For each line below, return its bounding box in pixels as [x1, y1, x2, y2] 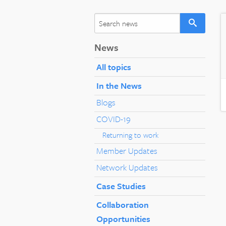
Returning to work [102, 129, 159, 140]
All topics [96, 60, 131, 73]
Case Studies [96, 179, 146, 192]
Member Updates [96, 144, 157, 157]
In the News [96, 79, 142, 92]
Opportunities [96, 212, 150, 225]
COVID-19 [96, 112, 131, 125]
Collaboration [96, 198, 149, 211]
